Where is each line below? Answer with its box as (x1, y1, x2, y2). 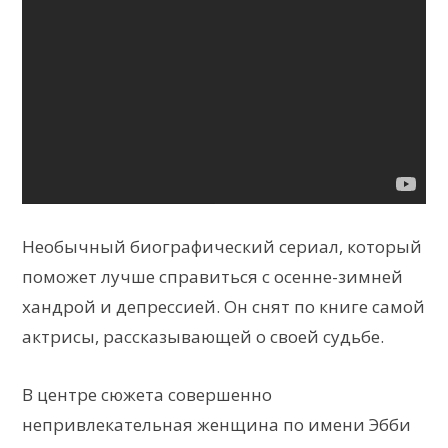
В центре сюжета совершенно (22, 382, 272, 406)
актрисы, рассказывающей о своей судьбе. (22, 324, 384, 348)
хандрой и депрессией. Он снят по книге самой (22, 294, 425, 318)
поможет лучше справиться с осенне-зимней (22, 264, 403, 288)
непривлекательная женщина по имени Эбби (22, 412, 411, 436)
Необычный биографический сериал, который (22, 234, 422, 258)
